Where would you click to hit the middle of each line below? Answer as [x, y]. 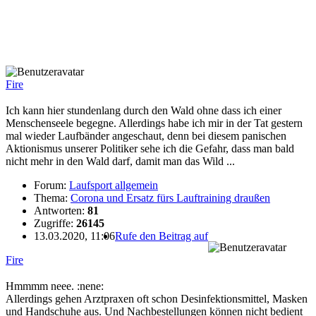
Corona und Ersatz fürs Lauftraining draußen [170, 198]
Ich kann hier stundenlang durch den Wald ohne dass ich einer [144, 111]
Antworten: [61, 211]
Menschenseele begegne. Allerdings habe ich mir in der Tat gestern [154, 123]
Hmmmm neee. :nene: [55, 286]
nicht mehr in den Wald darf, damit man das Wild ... [120, 162]
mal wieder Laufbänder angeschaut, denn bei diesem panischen [146, 136]
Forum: [51, 186]
